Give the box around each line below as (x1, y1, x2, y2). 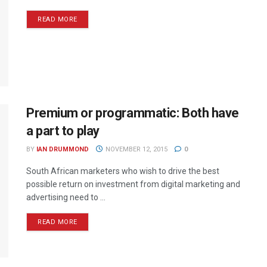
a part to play (26, 123, 100, 138)
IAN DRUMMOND (36, 145, 89, 153)
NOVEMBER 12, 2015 (103, 145, 167, 153)
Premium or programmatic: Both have (26, 105, 240, 120)
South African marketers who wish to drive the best (26, 166, 219, 176)
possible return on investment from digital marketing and (26, 179, 240, 189)
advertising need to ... (26, 192, 105, 202)
